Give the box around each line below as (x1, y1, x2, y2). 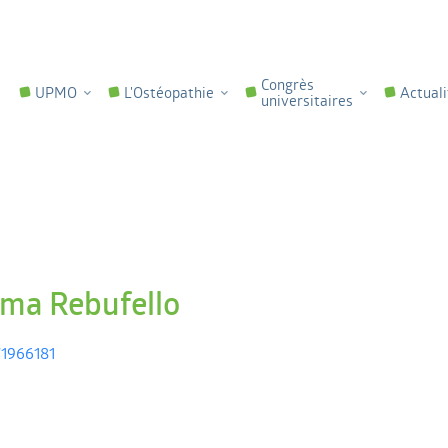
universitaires (261, 90, 353, 111)
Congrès (261, 74, 314, 95)
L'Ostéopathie (124, 82, 214, 103)
